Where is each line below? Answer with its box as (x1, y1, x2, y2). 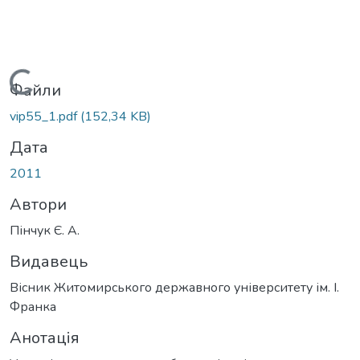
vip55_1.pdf (10, 108, 80, 126)
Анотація (10, 327, 80, 350)
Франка (10, 298, 56, 317)
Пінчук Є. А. (10, 222, 80, 240)
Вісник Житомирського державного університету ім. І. (10, 279, 339, 297)
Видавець (10, 251, 88, 273)
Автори (10, 194, 67, 216)
